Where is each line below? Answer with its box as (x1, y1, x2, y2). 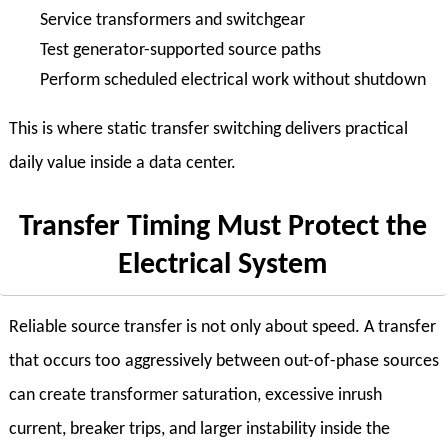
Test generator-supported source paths (40, 41, 321, 59)
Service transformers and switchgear (40, 11, 305, 29)
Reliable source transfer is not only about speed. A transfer (8, 319, 436, 337)
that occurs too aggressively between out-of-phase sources (8, 353, 439, 371)
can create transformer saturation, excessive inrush (8, 387, 382, 405)
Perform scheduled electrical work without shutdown (40, 71, 426, 89)
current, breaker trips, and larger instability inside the (8, 421, 390, 439)
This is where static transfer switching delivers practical (8, 121, 408, 139)
